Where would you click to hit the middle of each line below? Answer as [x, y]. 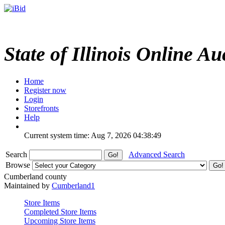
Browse [19, 165]
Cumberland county [35, 176]
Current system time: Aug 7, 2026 [78, 135]
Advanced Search [157, 154]
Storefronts [41, 108]
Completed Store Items [60, 211]
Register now [45, 90]
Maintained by [28, 185]
